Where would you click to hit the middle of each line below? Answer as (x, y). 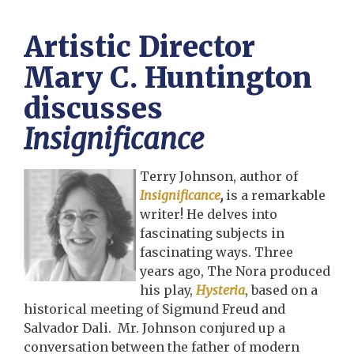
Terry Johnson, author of (218, 176)
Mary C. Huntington (168, 78)
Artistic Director (139, 47)
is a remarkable (274, 195)
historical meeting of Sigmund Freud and (154, 309)
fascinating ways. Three (216, 252)
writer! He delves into (208, 214)
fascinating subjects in (212, 233)
